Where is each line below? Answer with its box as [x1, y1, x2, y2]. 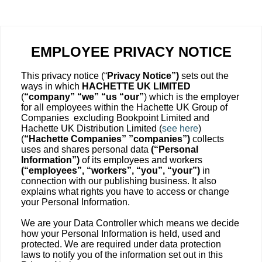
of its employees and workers [82, 155, 202, 165]
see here [162, 123, 198, 133]
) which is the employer [144, 92, 239, 102]
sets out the [181, 71, 229, 81]
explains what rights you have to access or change [21, 187, 229, 196]
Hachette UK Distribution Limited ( [21, 123, 162, 133]
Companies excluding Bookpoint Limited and [21, 113, 209, 123]
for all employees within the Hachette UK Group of [21, 102, 227, 112]
